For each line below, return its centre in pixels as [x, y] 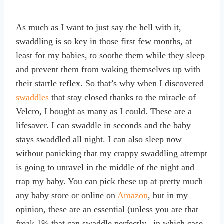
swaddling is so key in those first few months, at [104, 41]
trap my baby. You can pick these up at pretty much [109, 181]
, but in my [168, 195]
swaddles [32, 97]
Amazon [133, 195]
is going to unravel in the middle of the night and [105, 167]
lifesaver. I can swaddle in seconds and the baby [103, 125]
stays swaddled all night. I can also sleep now [99, 139]
